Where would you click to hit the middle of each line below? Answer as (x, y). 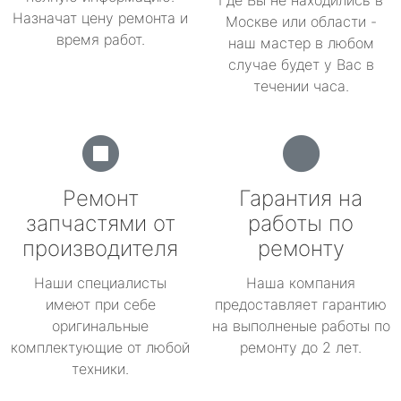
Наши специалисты (100, 283)
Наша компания (301, 283)
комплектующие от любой (100, 347)
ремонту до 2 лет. (301, 347)
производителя (100, 248)
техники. (100, 369)
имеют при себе (100, 304)
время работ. (100, 39)
